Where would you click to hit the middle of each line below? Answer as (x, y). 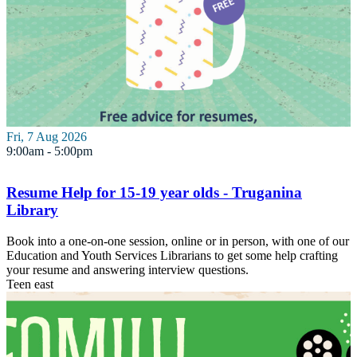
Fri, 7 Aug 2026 (47, 137)
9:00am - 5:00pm (49, 151)
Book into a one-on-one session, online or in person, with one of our (178, 241)
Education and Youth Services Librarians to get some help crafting (172, 255)
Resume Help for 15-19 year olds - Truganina (154, 193)
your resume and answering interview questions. (127, 269)
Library (32, 210)
